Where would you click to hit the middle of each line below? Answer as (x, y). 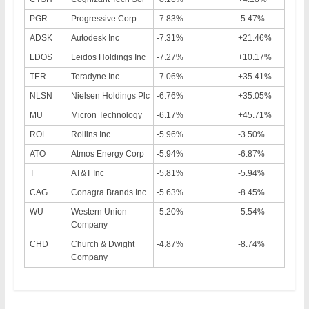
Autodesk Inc (95, 38)
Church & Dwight (102, 244)
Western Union (99, 211)
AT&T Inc (87, 173)
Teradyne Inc (95, 76)
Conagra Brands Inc (108, 192)
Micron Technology (106, 115)
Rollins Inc (90, 134)
